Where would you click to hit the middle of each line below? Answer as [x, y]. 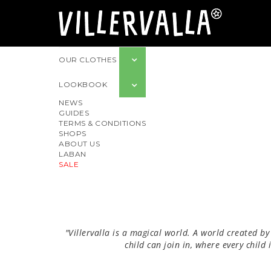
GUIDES [74, 113]
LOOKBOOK [83, 85]
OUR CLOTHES [88, 60]
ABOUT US [79, 143]
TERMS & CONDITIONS [102, 123]
